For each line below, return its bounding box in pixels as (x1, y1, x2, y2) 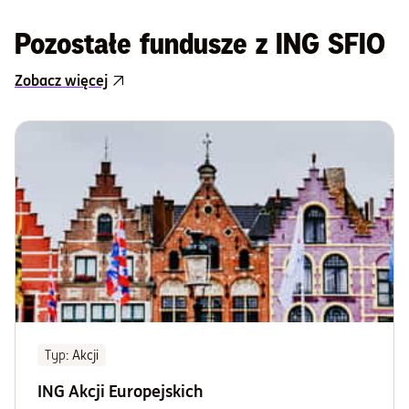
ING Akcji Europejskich (37, 381, 204, 402)
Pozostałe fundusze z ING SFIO (15, 25, 385, 63)
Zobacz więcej (15, 71, 108, 89)
